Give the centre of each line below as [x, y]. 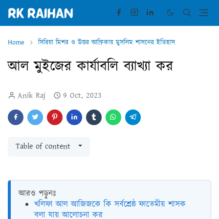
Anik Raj [32, 96]
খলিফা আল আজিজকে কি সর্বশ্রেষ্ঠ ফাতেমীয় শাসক [110, 205]
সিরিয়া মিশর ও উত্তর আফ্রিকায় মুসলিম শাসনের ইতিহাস [107, 43]
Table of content [43, 147]
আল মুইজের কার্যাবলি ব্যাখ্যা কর [90, 67]
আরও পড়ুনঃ [37, 194]
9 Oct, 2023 [82, 96]
